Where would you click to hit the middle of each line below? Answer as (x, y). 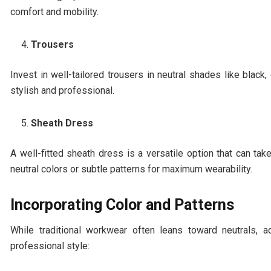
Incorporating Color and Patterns (122, 204)
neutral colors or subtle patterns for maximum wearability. (131, 169)
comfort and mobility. (54, 11)
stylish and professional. (62, 90)
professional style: (50, 246)
